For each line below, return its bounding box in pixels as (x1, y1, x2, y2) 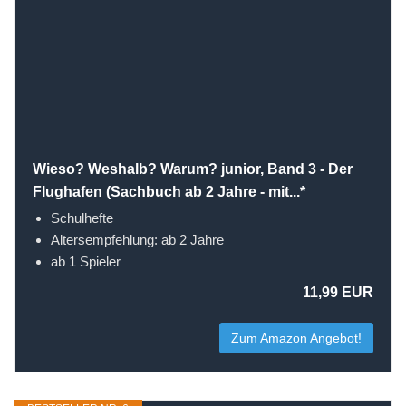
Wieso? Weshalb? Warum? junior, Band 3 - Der (33, 161, 353, 177)
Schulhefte (51, 210, 113, 226)
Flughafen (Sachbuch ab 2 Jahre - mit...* (33, 184, 305, 199)
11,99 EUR (303, 285, 373, 300)
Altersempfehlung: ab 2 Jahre (51, 232, 224, 247)
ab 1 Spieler (51, 254, 121, 269)
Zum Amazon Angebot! (231, 331, 362, 345)
